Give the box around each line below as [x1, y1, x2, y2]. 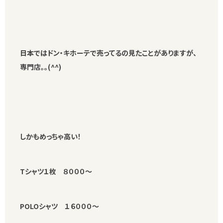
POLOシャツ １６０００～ [20, 201, 99, 212]
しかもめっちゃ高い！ [20, 131, 81, 142]
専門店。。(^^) [20, 62, 61, 72]
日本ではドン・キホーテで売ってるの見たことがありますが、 [20, 48, 197, 58]
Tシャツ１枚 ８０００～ [20, 166, 92, 177]
